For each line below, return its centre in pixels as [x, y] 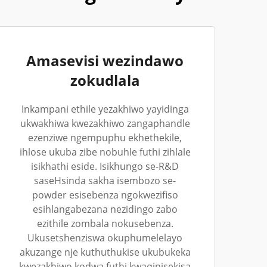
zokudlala [105, 80]
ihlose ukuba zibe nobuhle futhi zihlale [105, 152]
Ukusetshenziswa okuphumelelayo [105, 238]
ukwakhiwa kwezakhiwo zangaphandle [105, 123]
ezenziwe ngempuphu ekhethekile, [105, 138]
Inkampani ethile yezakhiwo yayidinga [105, 109]
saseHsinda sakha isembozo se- [105, 181]
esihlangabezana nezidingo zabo [105, 209]
